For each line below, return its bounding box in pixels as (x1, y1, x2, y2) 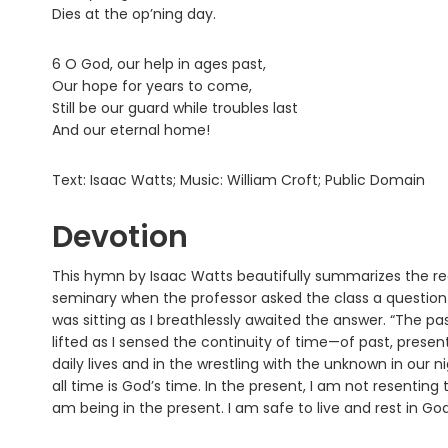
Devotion (52, 216, 188, 259)
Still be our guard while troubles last (52, 98, 298, 119)
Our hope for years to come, (52, 76, 252, 97)
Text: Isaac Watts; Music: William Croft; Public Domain (52, 170, 425, 191)
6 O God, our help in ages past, (52, 54, 266, 75)
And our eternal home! (52, 120, 210, 141)
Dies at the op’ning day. (52, 4, 216, 25)
